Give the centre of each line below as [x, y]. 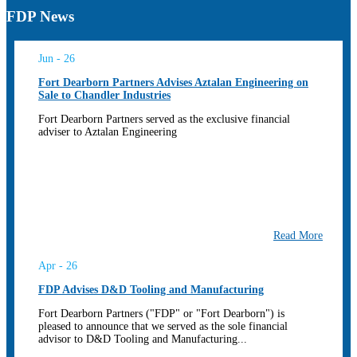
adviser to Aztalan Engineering [108, 131]
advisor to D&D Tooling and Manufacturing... [143, 339]
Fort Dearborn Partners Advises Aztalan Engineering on [173, 82]
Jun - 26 [57, 58]
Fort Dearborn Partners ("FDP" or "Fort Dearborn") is [161, 313]
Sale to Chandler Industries [104, 95]
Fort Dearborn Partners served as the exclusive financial [164, 119]
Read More [298, 235]
